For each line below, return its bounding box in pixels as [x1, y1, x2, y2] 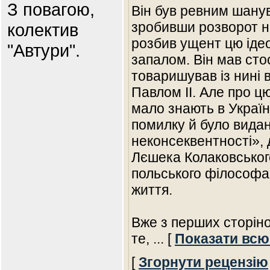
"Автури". [7, 40, 80, 60]
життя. [131, 182, 172, 198]
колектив [7, 20, 78, 40]
